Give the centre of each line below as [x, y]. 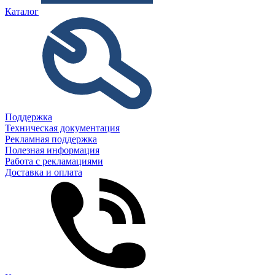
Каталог [22, 11]
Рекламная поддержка [51, 139]
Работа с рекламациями [54, 161]
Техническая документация [62, 128]
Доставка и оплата [44, 172]
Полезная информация [52, 150]
